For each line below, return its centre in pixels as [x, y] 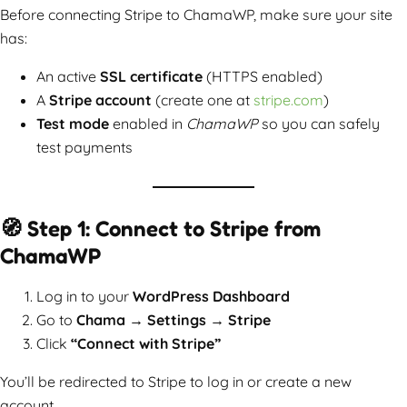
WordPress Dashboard [211, 296]
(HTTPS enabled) [263, 76]
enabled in [148, 123]
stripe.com [288, 99]
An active [68, 76]
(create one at [203, 99]
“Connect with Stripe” [146, 343]
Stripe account [100, 99]
